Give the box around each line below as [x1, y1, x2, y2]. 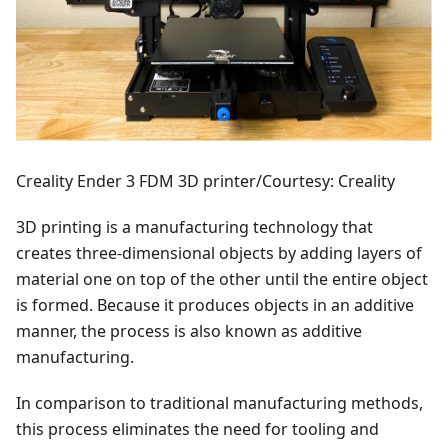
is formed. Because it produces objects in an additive [16, 293, 414, 316]
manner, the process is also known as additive [16, 319, 362, 342]
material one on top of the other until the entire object [16, 267, 428, 290]
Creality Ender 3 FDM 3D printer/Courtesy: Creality [16, 169, 395, 192]
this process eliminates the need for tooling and [16, 417, 379, 440]
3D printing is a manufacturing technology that [16, 215, 373, 238]
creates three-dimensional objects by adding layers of [16, 241, 422, 264]
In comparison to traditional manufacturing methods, [16, 391, 423, 414]
